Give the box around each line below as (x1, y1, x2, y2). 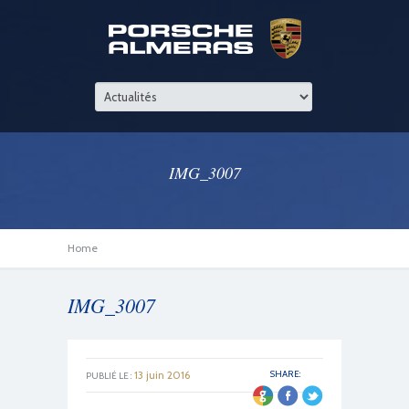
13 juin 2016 (131, 368, 190, 382)
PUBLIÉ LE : (86, 370, 131, 382)
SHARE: (270, 368, 300, 380)
